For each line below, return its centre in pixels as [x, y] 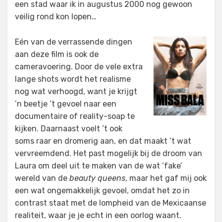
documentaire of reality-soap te [75, 116]
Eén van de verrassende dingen [74, 42]
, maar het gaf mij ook [166, 178]
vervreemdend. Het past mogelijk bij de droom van [109, 153]
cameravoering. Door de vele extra [79, 67]
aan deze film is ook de [57, 54]
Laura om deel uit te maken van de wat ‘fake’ [99, 166]
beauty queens [97, 178]
